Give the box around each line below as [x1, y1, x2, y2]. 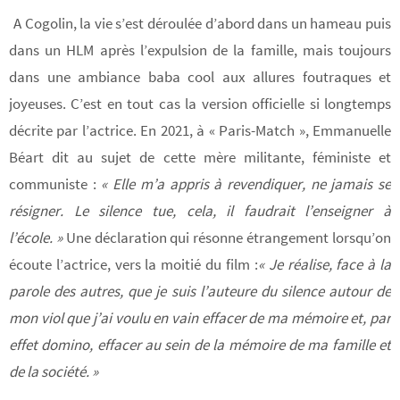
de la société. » [9, 361, 98, 381]
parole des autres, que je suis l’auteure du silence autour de [9, 280, 391, 301]
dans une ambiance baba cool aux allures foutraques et [9, 66, 391, 87]
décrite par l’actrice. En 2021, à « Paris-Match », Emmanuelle [9, 120, 391, 140]
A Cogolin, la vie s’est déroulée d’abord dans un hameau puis [13, 12, 391, 33]
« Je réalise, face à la [257, 254, 392, 274]
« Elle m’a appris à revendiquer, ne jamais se [101, 173, 392, 194]
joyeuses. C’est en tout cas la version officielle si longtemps [9, 93, 391, 113]
